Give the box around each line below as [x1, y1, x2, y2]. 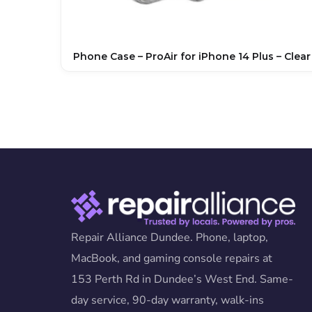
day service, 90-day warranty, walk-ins [71, 292, 264, 308]
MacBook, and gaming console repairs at [71, 250, 272, 266]
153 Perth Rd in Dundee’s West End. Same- [71, 271, 293, 287]
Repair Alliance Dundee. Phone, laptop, [71, 229, 268, 245]
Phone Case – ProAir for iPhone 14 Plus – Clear [72, 50, 311, 63]
